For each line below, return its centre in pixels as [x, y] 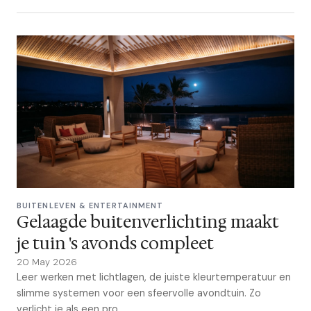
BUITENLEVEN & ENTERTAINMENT [90, 206]
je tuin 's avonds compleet [115, 244]
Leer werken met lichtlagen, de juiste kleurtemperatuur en [154, 277]
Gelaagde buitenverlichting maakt [148, 222]
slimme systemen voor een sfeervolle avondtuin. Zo [139, 293]
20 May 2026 [47, 262]
